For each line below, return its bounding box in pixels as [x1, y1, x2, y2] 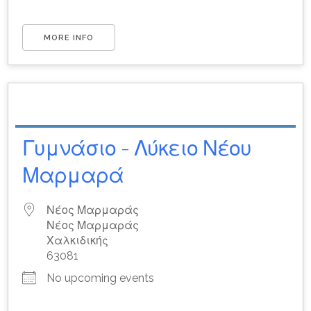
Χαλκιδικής [47, 233, 109, 247]
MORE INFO [44, 33, 94, 42]
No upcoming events [47, 271, 155, 285]
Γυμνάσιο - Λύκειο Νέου [22, 135, 252, 160]
